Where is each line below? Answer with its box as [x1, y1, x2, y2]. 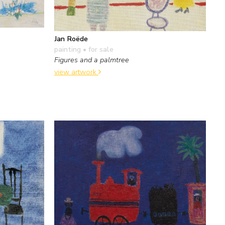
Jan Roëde [54, 33, 88, 44]
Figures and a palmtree [54, 54, 129, 65]
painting [54, 44, 81, 54]
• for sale [81, 44, 114, 54]
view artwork [54, 67, 98, 77]
